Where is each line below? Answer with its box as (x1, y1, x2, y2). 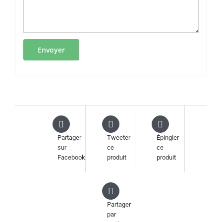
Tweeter (107, 133, 130, 141)
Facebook (57, 153, 85, 161)
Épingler (156, 133, 179, 141)
